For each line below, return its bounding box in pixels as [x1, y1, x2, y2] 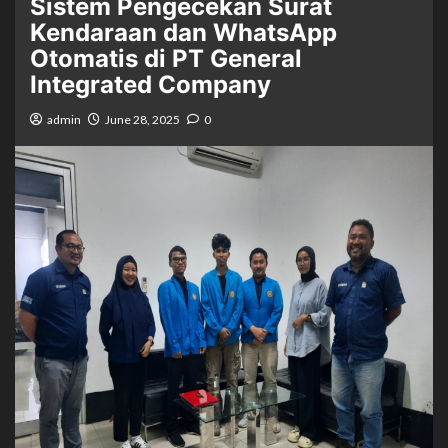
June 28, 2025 [105, 112, 180, 127]
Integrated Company [30, 70, 271, 99]
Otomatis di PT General [30, 44, 302, 73]
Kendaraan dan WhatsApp [30, 18, 337, 47]
